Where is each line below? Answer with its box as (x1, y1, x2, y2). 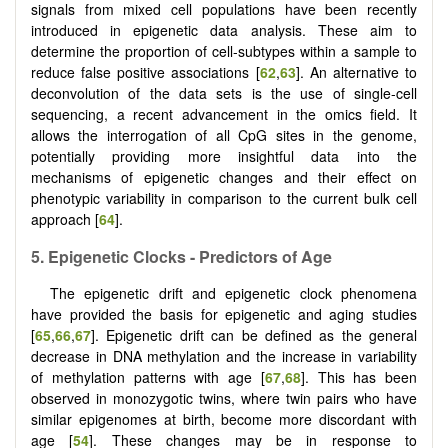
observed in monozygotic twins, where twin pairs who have (31, 388, 417, 409)
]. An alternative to (295, 61, 418, 82)
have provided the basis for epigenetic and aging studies (31, 304, 417, 325)
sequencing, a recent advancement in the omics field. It (31, 103, 417, 124)
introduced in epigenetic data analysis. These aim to (31, 19, 417, 40)
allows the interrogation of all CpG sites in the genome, (31, 124, 417, 145)
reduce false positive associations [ (31, 61, 260, 82)
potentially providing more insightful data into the (31, 145, 417, 166)
